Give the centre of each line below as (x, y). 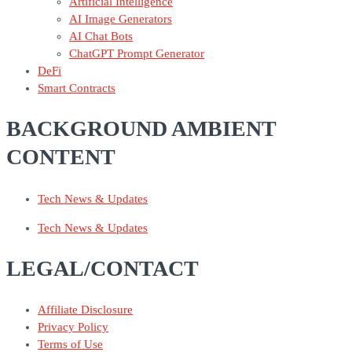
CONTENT (61, 157)
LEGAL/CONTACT (103, 268)
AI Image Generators (121, 19)
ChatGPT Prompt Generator (137, 54)
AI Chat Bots (101, 37)
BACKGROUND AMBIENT (141, 129)
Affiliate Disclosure (85, 310)
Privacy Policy (73, 327)
